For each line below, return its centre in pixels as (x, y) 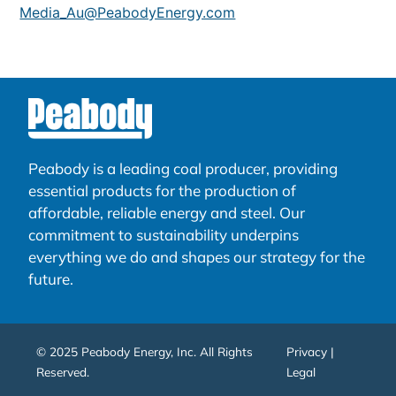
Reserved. (65, 372)
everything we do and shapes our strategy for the (197, 257)
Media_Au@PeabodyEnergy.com (128, 12)
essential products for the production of (163, 191)
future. (51, 279)
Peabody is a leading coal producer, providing (183, 169)
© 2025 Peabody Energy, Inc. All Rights (145, 352)
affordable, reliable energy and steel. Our (167, 213)
